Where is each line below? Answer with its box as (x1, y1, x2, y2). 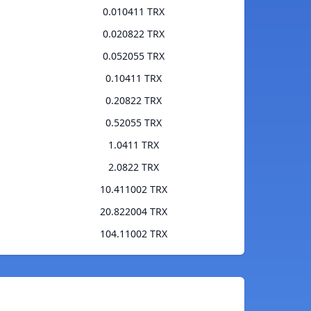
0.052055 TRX (103, 49, 165, 63)
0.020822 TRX (103, 27, 165, 41)
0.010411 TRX (103, 5, 165, 19)
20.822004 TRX (100, 205, 167, 219)
